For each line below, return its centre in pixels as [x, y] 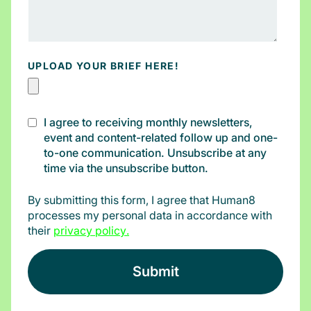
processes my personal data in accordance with [150, 216]
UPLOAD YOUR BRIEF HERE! [103, 66]
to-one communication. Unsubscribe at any [155, 153]
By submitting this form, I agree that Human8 [142, 200]
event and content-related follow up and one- [161, 138]
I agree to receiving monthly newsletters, [148, 123]
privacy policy [90, 231]
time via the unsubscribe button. [126, 168]
